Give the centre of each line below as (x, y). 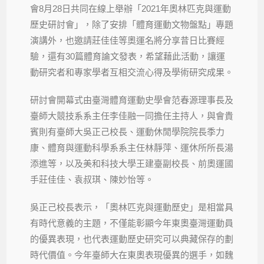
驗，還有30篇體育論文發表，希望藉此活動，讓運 (128, 56)
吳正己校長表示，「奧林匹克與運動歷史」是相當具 (132, 207)
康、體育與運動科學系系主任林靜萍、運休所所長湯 (132, 147)
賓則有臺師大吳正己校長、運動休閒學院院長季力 (128, 131)
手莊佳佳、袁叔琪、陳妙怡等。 (92, 179)
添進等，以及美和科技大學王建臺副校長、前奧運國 (132, 163)
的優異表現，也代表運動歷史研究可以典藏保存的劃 (132, 239)
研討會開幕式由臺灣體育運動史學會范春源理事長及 (132, 100)
